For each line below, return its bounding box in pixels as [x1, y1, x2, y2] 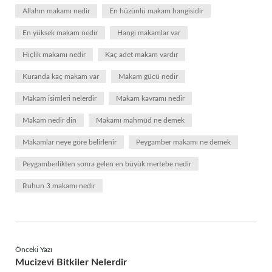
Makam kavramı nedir [116, 95, 185, 102]
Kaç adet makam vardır [105, 51, 178, 58]
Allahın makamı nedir [22, 7, 90, 15]
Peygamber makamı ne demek [136, 138, 231, 146]
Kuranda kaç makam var [22, 73, 99, 80]
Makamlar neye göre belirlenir [22, 138, 117, 146]
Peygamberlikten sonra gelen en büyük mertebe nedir [22, 160, 191, 168]
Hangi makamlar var [117, 29, 180, 36]
